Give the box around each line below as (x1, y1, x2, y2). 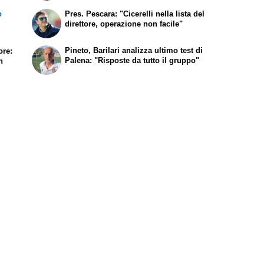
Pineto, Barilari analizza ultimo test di (65, 46, 203, 55)
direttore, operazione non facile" (65, 19, 183, 28)
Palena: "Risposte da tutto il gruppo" (65, 56, 200, 65)
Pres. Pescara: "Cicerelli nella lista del (65, 9, 205, 18)
